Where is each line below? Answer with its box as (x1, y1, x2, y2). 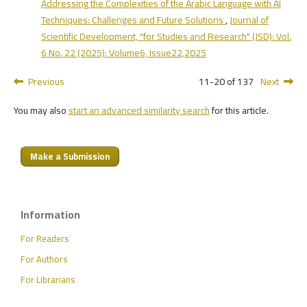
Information (21, 204, 80, 225)
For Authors (21, 251, 67, 268)
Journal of (229, 11, 269, 29)
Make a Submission (30, 148, 110, 165)
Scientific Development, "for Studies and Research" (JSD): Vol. (40, 27, 291, 46)
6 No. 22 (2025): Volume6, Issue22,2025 (40, 44, 206, 62)
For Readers (21, 230, 69, 247)
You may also (13, 101, 69, 120)
